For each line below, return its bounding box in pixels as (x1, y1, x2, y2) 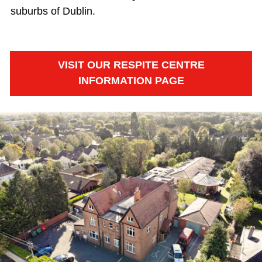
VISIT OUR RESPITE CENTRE (57, 58, 205, 71)
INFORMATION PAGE (78, 74, 184, 87)
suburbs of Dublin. (11, 5, 95, 17)
